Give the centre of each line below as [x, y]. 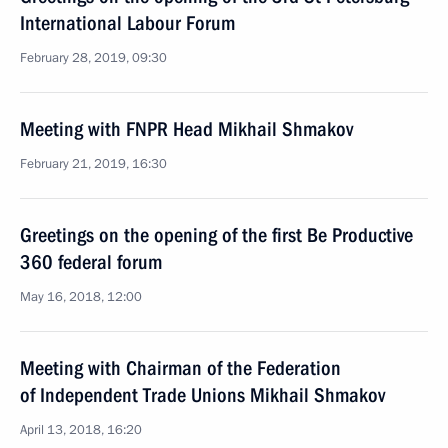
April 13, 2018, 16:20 [81, 430]
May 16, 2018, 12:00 [81, 297]
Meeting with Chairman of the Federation [180, 368]
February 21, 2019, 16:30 [93, 164]
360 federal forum [91, 262]
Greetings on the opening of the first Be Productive [216, 235]
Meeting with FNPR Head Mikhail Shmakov [186, 129]
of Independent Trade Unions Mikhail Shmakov [202, 395]
